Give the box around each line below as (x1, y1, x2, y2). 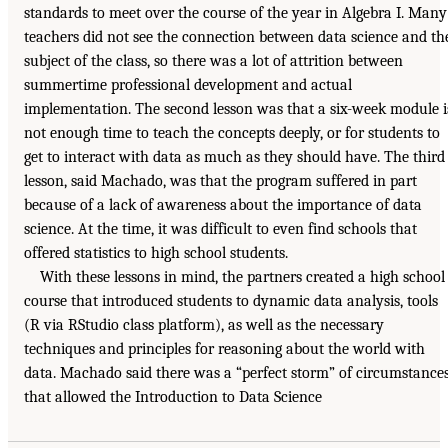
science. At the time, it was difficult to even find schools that (24, 220, 417, 238)
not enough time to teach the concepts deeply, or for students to (24, 124, 440, 142)
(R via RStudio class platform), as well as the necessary (24, 316, 384, 334)
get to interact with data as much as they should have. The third (24, 148, 445, 166)
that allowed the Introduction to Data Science (24, 388, 322, 406)
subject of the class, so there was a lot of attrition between (24, 52, 403, 70)
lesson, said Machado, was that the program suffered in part (24, 172, 417, 190)
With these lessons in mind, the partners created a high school (40, 268, 445, 286)
